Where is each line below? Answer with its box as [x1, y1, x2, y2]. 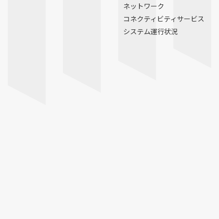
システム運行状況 [123, 26, 178, 36]
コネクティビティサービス [123, 14, 204, 23]
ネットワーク [123, 1, 164, 11]
